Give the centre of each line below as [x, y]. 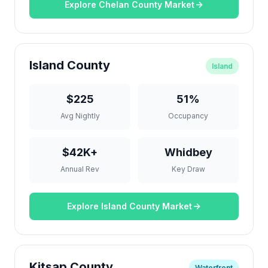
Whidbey [188, 152]
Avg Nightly [80, 116]
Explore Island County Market [129, 206]
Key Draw [188, 169]
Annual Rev [80, 169]
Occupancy [188, 116]
